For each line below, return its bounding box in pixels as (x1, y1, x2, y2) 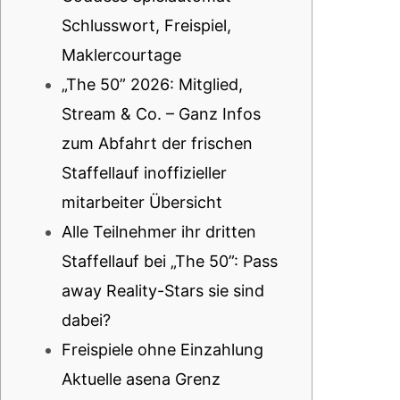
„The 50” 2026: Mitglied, (62, 75, 243, 94)
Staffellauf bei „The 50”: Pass (62, 252, 278, 271)
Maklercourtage (62, 46, 181, 64)
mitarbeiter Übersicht (62, 193, 222, 212)
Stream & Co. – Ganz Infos (62, 104, 261, 123)
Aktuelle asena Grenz (62, 370, 221, 388)
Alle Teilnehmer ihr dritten (62, 222, 256, 241)
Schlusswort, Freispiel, (62, 16, 231, 35)
